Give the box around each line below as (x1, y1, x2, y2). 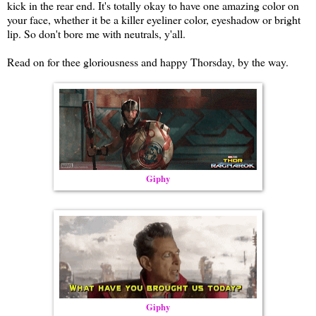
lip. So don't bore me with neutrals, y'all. (7, 26, 186, 42)
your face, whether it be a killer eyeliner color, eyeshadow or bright (7, 12, 300, 28)
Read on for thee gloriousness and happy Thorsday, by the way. (7, 54, 288, 70)
